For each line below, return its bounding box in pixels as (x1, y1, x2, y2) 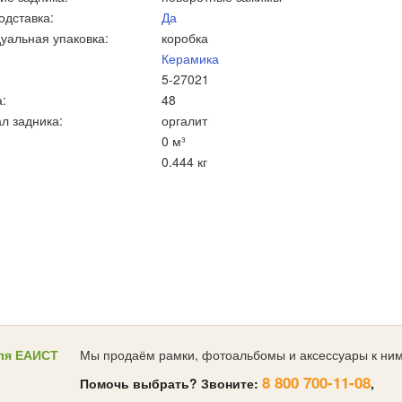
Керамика (162, 48, 219, 67)
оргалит (162, 110, 207, 129)
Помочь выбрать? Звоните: (80, 374, 262, 392)
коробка (162, 28, 208, 47)
